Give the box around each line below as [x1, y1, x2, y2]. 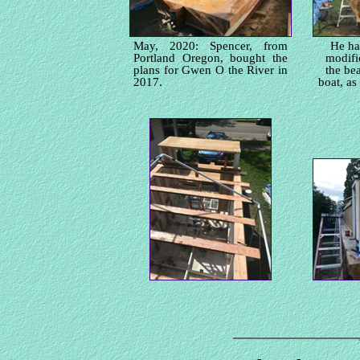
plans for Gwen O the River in [133, 63, 288, 76]
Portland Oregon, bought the [133, 51, 288, 64]
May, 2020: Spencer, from [133, 39, 288, 52]
